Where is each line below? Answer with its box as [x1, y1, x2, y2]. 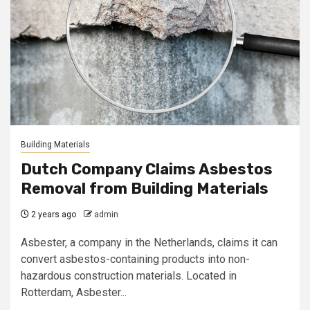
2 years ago [29, 210, 76, 219]
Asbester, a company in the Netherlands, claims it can [21, 236, 277, 249]
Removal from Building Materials [21, 179, 268, 198]
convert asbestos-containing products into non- [21, 253, 250, 266]
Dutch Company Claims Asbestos [21, 160, 273, 179]
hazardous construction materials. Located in [21, 269, 237, 282]
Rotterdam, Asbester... [21, 286, 127, 299]
